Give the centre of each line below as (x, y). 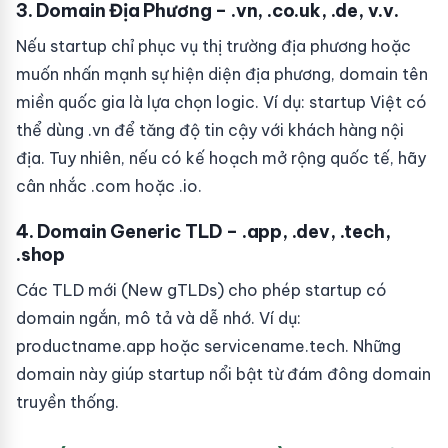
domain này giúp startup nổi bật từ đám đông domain (223, 374)
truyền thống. (67, 402)
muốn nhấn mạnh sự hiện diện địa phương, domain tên (222, 74)
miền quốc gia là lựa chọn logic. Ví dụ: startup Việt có (221, 102)
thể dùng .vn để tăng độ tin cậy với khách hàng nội (210, 130)
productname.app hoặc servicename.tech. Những (208, 346)
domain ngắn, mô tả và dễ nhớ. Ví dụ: (158, 318)
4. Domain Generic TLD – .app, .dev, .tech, (203, 231)
